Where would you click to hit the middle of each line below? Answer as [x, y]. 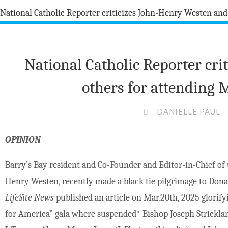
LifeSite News [30, 198]
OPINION [23, 140]
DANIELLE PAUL [189, 111]
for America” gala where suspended [71, 214]
